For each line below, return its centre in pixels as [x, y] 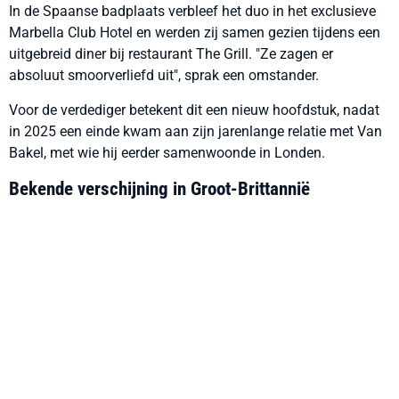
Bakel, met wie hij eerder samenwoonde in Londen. [167, 153]
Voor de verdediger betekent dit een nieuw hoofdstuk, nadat [194, 110]
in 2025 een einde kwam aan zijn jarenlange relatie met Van [195, 131]
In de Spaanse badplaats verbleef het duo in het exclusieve [192, 11]
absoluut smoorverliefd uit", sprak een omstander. [164, 75]
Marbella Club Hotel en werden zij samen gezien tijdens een [195, 33]
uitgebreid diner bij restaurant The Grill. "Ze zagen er [171, 54]
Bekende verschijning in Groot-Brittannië [159, 189]
